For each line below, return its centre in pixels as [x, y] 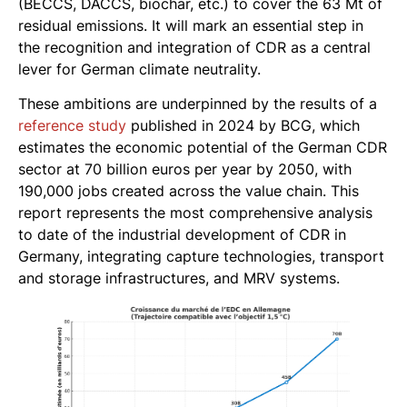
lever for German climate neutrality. [139, 69]
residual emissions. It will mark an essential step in [191, 25]
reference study [72, 126]
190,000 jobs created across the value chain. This [189, 191]
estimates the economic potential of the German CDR [203, 148]
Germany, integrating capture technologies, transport [201, 257]
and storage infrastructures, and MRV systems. [179, 278]
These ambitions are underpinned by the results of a [198, 104]
